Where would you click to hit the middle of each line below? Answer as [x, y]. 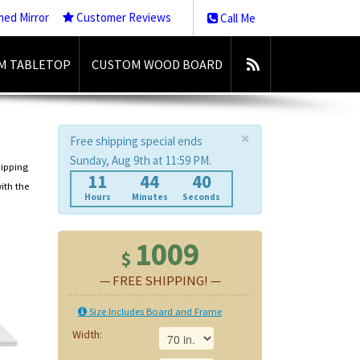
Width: [88, 335]
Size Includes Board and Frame [154, 311]
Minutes [149, 197]
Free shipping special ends [137, 141]
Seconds [202, 197]
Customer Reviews [123, 17]
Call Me [237, 18]
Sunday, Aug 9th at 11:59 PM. [141, 161]
